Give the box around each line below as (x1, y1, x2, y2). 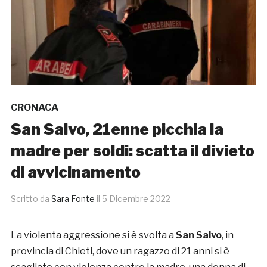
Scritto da (10, 194, 51, 204)
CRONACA (10, 102, 58, 114)
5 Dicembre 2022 (101, 194, 170, 204)
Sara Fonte (51, 194, 95, 204)
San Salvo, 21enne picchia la (10, 120, 223, 139)
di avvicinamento (10, 163, 141, 182)
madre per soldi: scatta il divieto (10, 141, 254, 160)
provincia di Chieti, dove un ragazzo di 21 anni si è (10, 246, 229, 257)
